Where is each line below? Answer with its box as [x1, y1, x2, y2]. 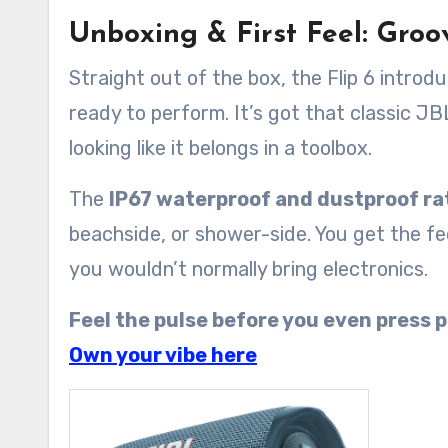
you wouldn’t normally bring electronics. [69, 256, 428, 281]
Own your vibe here [69, 342, 257, 367]
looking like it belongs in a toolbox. [69, 135, 372, 160]
